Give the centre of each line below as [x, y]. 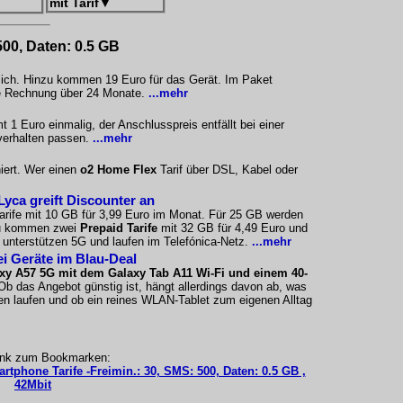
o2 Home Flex [118, 170]
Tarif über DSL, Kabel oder [227, 170]
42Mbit [33, 385]
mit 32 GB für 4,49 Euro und [233, 228]
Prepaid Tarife [119, 228]
